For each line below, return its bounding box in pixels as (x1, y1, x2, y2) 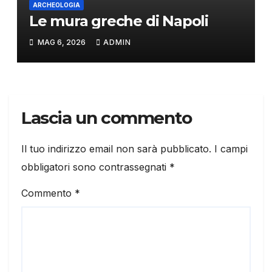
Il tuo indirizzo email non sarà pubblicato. (21, 143, 211, 155)
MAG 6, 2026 (35, 38, 87, 47)
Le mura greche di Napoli (29, 12, 208, 30)
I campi (214, 143, 248, 155)
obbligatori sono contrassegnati (21, 161, 169, 174)
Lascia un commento (21, 107, 192, 129)
